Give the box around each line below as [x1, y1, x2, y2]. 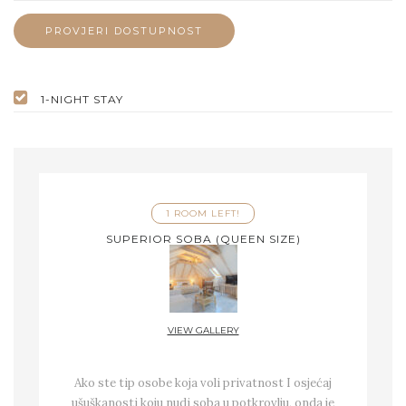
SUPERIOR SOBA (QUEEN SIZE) [105, 232, 301, 246]
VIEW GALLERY [167, 324, 239, 337]
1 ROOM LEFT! [166, 208, 240, 220]
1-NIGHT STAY [40, 92, 123, 107]
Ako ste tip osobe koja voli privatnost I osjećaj [74, 374, 332, 391]
